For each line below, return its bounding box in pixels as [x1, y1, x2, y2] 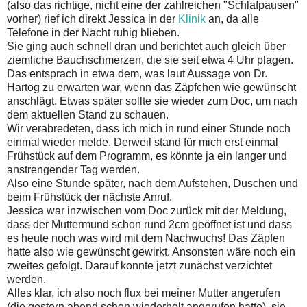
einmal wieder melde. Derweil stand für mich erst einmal [7, 136, 278, 149]
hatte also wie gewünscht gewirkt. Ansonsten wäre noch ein [7, 246, 295, 258]
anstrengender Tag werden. [7, 164, 140, 176]
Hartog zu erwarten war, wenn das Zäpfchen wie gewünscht [7, 82, 296, 94]
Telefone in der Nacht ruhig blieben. [7, 27, 180, 39]
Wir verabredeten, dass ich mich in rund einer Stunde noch [7, 123, 291, 135]
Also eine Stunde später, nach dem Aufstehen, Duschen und [7, 177, 298, 190]
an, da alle [206, 13, 259, 25]
